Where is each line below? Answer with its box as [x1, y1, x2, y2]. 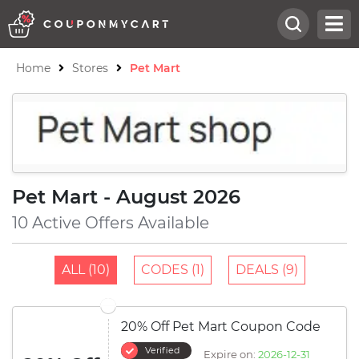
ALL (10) [61, 262, 110, 277]
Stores [72, 61, 108, 75]
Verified [145, 345, 179, 356]
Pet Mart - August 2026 [12, 185, 240, 208]
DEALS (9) [235, 262, 298, 277]
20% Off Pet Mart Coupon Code [121, 319, 321, 334]
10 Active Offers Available [12, 213, 209, 232]
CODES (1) [140, 262, 204, 277]
